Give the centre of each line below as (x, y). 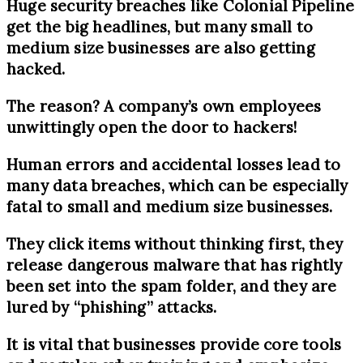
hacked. (36, 69)
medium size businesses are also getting (161, 48)
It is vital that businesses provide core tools (174, 345)
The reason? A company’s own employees (164, 107)
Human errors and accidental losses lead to (174, 165)
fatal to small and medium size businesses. (170, 207)
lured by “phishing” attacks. (112, 307)
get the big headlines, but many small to (160, 27)
